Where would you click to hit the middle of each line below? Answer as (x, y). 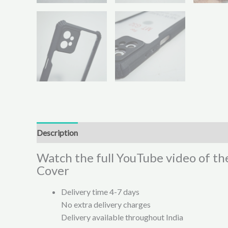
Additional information (127, 133)
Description (57, 133)
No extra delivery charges (106, 204)
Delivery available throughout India (122, 217)
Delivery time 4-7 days (100, 191)
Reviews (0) (197, 133)
